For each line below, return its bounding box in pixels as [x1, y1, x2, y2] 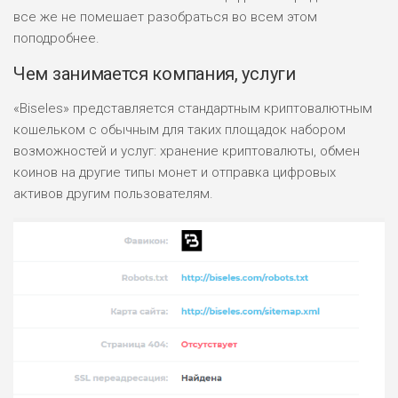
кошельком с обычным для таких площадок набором [13, 122, 346, 139]
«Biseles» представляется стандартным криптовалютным [13, 100, 372, 117]
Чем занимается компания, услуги [13, 63, 296, 85]
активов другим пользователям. [13, 186, 213, 203]
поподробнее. [13, 30, 99, 47]
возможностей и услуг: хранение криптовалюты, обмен [13, 143, 360, 160]
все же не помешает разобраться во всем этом [13, 9, 317, 26]
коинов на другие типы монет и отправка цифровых [13, 164, 336, 181]
